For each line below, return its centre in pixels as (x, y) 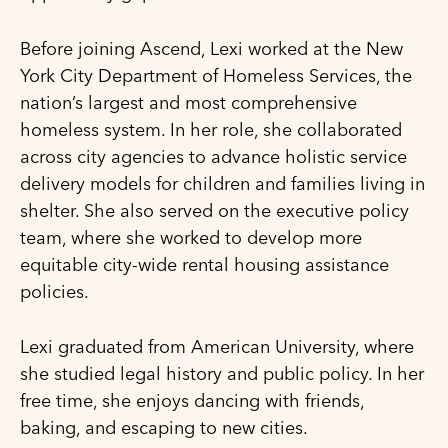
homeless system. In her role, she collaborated (211, 129)
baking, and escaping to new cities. (164, 428)
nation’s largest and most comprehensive (188, 102)
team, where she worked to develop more (191, 237)
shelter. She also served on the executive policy (214, 210)
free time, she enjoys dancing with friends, (192, 401)
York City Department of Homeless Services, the (216, 75)
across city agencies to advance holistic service (213, 156)
